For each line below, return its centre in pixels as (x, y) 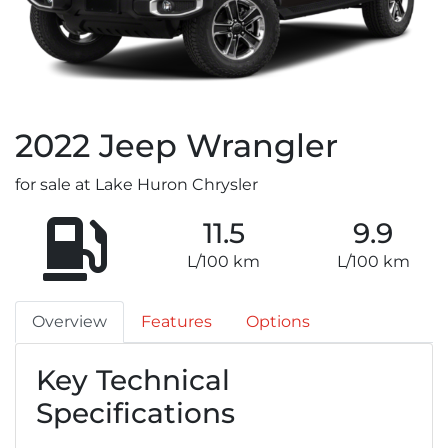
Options (278, 322)
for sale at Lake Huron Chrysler (136, 185)
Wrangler (262, 146)
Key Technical (133, 380)
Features (176, 322)
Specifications (135, 413)
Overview (69, 322)
